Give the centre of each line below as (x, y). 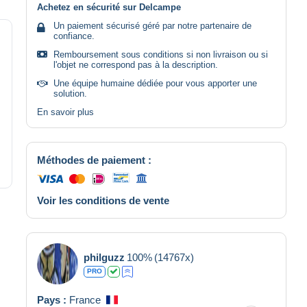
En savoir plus (65, 112)
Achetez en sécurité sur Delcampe (109, 7)
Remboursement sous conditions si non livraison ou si (161, 54)
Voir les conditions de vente (103, 200)
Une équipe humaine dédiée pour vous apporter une (155, 83)
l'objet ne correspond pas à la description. (136, 64)
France (85, 299)
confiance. (74, 36)
